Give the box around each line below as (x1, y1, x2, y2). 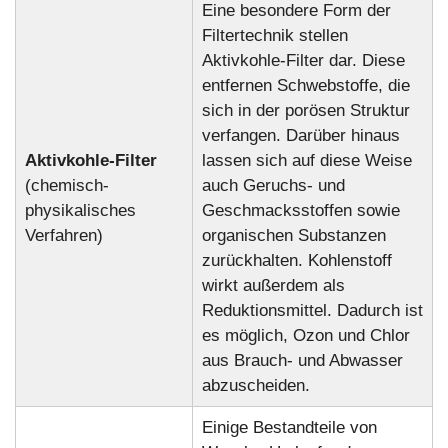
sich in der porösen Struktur (201, 101, 410, 121)
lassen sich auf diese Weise (201, 151, 412, 171)
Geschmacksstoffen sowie (201, 201, 400, 221)
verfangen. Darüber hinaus (201, 126, 400, 146)
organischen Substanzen (201, 226, 386, 246)
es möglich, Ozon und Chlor (201, 326, 410, 346)
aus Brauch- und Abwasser (201, 351, 403, 371)
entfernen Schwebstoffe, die (201, 76, 410, 96)
